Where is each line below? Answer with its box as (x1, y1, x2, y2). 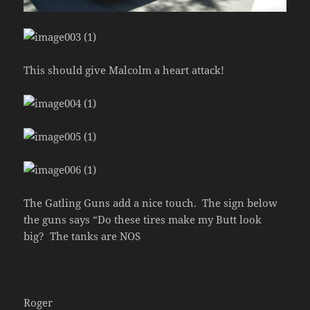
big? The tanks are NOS (24, 228, 141, 243)
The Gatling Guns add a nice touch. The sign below (24, 195, 278, 210)
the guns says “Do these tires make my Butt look (24, 212, 262, 226)
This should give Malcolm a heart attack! (24, 62, 225, 77)
